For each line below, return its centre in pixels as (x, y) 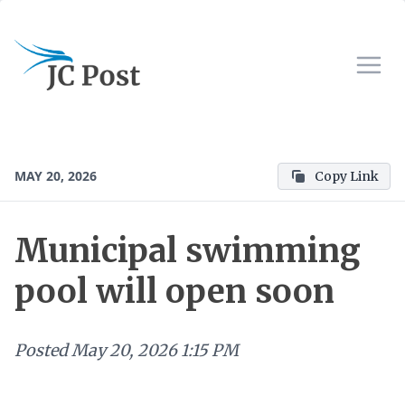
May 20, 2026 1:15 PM (155, 350)
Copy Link (347, 176)
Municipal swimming (188, 251)
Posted (41, 350)
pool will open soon (174, 292)
